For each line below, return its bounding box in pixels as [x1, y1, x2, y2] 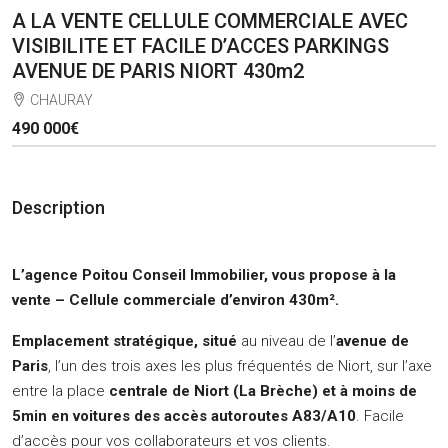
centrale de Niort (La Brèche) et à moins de [105, 381, 417, 400]
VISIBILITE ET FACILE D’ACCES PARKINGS [12, 33, 389, 58]
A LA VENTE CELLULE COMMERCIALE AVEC [12, 8, 408, 33]
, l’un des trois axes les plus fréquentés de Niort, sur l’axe [48, 356, 432, 375]
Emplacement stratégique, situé [12, 331, 237, 350]
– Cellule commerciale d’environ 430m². [51, 290, 339, 309]
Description [12, 196, 105, 218]
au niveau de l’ [237, 331, 336, 350]
